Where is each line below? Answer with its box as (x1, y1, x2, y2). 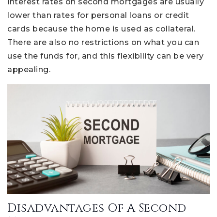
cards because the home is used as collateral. (7, 24, 196, 33)
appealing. (7, 64, 50, 74)
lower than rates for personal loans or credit (7, 10, 189, 20)
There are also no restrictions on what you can (7, 37, 199, 47)
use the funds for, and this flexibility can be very (7, 51, 204, 61)
